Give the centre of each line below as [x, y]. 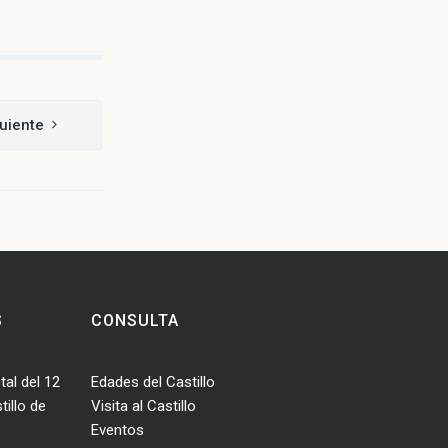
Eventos [117, 430]
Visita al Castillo [143, 406]
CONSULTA [135, 321]
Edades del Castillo [153, 382]
